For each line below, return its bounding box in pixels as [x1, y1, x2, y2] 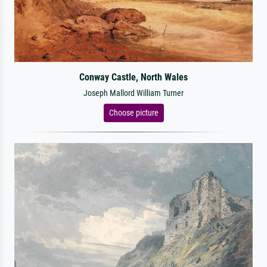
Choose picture [108, 108, 159, 117]
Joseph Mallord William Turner [83, 88, 184, 98]
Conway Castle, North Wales [79, 72, 188, 83]
